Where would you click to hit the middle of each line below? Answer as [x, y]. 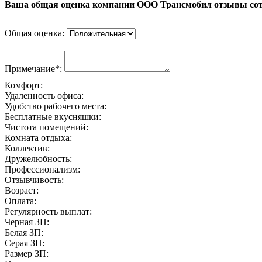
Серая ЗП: [25, 243]
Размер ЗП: [27, 254]
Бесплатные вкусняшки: [53, 117]
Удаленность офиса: [44, 96]
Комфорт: [24, 85]
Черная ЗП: [27, 222]
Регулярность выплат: [48, 212]
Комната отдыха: [38, 138]
